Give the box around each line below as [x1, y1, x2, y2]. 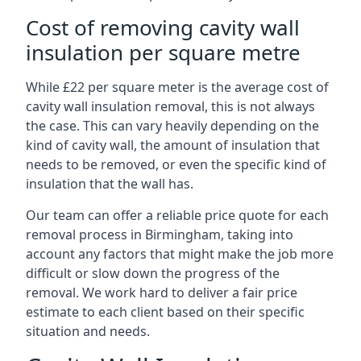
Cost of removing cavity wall [26, 13, 300, 42]
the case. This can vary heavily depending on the [26, 117, 319, 135]
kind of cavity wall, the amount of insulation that [26, 136, 320, 154]
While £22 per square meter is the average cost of [26, 78, 329, 96]
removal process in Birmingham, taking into [26, 226, 293, 243]
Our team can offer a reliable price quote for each [26, 206, 329, 224]
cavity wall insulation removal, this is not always [26, 98, 315, 115]
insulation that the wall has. [26, 175, 193, 193]
